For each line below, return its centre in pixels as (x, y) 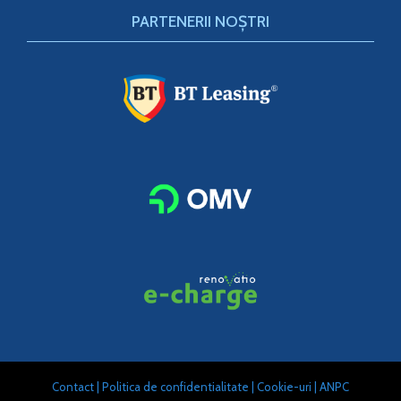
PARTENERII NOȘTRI (200, 21)
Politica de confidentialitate (175, 387)
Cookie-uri (284, 387)
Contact (73, 387)
